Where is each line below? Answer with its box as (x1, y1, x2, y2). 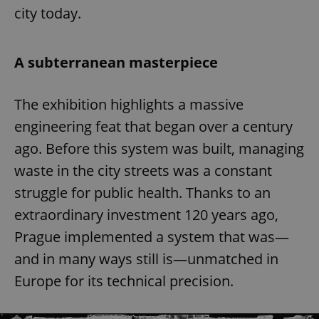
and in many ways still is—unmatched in (14, 249, 278, 269)
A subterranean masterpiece (14, 53, 218, 73)
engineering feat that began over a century (14, 117, 293, 137)
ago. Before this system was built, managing (14, 139, 304, 159)
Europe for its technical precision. (14, 271, 234, 291)
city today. (14, 4, 81, 23)
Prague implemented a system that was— (14, 227, 289, 247)
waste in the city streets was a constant (14, 161, 272, 181)
